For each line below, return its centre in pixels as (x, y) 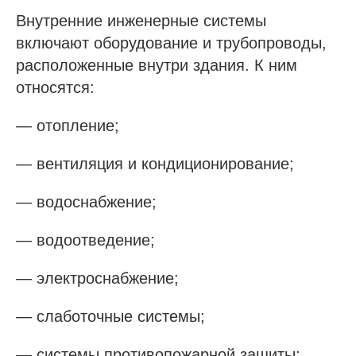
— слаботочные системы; (110, 316)
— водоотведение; (85, 240)
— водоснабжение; (86, 201)
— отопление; (68, 125)
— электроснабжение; (97, 278)
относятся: (55, 87)
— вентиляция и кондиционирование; (155, 163)
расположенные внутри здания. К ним (157, 65)
